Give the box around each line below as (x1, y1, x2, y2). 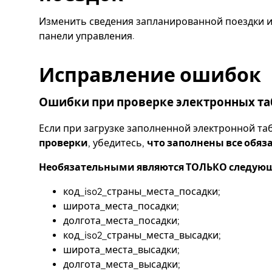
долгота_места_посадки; (63, 215, 180, 227)
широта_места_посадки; (63, 200, 179, 212)
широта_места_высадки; (63, 244, 180, 256)
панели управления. (39, 30, 134, 42)
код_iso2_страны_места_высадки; (63, 229, 221, 242)
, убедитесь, (88, 137, 147, 149)
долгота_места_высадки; (63, 259, 180, 271)
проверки (39, 137, 88, 149)
